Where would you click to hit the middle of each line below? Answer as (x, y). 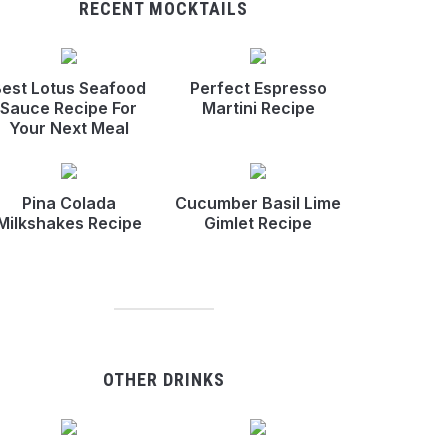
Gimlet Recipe (258, 223)
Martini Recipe (258, 108)
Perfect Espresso (258, 88)
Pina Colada (68, 203)
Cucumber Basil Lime (258, 203)
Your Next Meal (68, 128)
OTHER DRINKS (163, 379)
